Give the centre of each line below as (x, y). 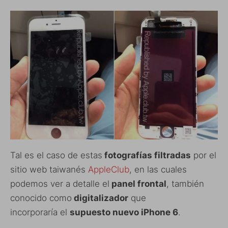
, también (185, 183)
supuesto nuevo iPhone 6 (124, 212)
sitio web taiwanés (49, 169)
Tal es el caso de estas (56, 155)
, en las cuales (158, 169)
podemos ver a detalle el (60, 183)
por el (204, 155)
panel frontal (138, 183)
